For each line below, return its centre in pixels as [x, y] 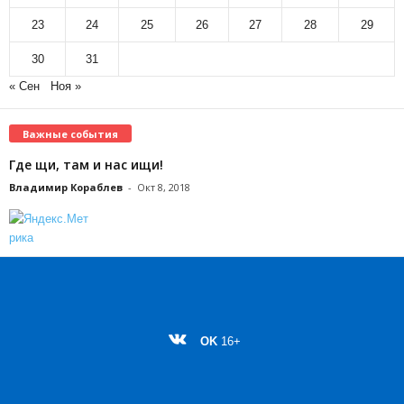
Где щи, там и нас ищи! [86, 164]
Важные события [70, 133]
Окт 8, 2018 [164, 187]
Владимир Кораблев [66, 187]
